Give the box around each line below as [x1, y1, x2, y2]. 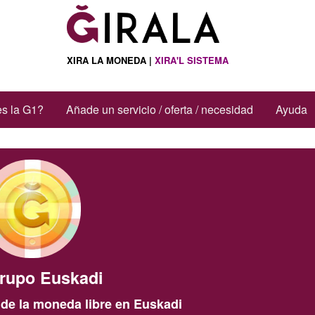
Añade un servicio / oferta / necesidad [66, 101, 253, 118]
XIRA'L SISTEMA [154, 53, 229, 67]
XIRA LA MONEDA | [66, 53, 155, 67]
